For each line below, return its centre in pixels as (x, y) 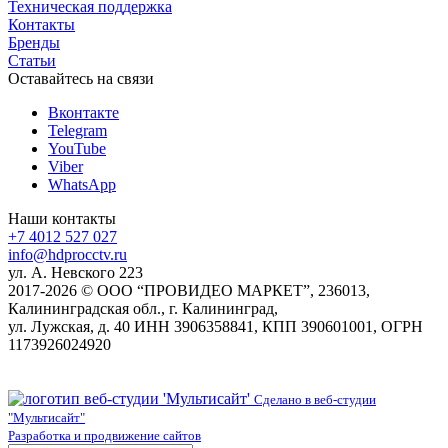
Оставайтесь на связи (81, 78)
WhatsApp (82, 184)
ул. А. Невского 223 (75, 272)
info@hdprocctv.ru (67, 254)
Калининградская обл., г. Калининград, (143, 308)
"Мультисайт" (46, 417)
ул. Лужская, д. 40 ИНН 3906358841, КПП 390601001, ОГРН (215, 326)
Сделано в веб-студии (315, 399)
